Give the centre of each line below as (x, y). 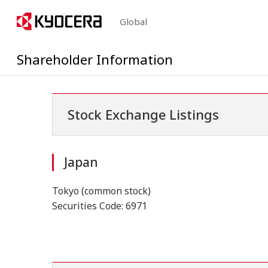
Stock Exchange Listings (143, 115)
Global (133, 22)
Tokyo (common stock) (101, 191)
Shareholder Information (95, 60)
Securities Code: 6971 (100, 206)
